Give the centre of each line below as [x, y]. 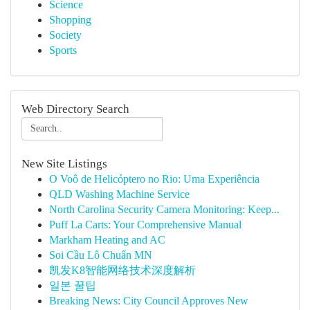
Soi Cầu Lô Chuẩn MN [101, 255]
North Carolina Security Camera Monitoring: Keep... [164, 209]
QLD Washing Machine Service [119, 194]
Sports [63, 50]
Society [65, 35]
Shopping [70, 20]
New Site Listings [64, 164]
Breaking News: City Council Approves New [149, 301]
